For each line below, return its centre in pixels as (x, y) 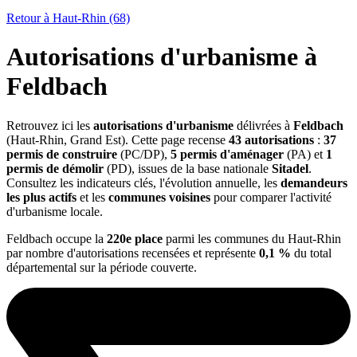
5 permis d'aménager (227, 154)
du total (311, 253)
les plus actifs (41, 197)
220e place (135, 238)
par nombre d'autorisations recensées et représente (133, 253)
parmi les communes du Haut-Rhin (252, 238)
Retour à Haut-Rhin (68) (68, 18)
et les (92, 197)
